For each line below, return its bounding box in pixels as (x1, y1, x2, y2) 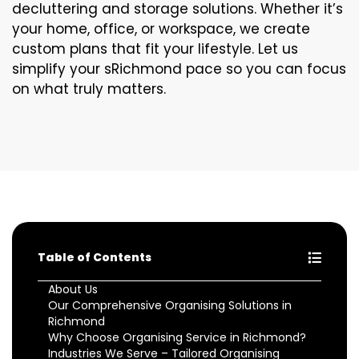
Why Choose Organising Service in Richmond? (48, 329, 306, 345)
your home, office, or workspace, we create (12, 19, 310, 38)
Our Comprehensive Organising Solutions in (48, 297, 292, 313)
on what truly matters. (12, 79, 166, 99)
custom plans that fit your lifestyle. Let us (12, 39, 298, 58)
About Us (48, 281, 98, 297)
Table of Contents (38, 249, 151, 265)
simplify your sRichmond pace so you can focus (12, 59, 346, 79)
